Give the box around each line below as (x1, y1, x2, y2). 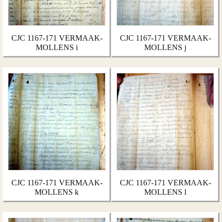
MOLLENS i (36, 43, 78, 52)
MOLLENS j (144, 43, 186, 52)
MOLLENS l (144, 188, 186, 196)
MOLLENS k (35, 188, 79, 196)
